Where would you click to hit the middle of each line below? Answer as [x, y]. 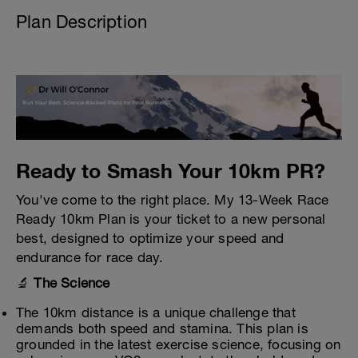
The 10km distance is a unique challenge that [156, 312]
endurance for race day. [90, 257]
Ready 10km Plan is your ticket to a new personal [171, 219]
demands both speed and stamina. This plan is [162, 328]
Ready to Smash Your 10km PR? [171, 170]
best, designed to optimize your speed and [150, 238]
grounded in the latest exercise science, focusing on [179, 344]
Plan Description [82, 22]
